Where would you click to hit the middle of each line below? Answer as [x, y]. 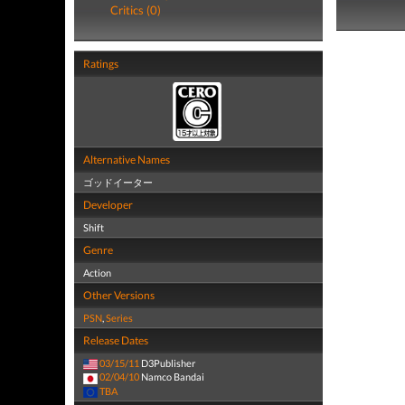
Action [97, 273]
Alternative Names [127, 160]
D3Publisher [167, 363]
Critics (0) [136, 10]
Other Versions [119, 295]
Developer [108, 205]
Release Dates [116, 340]
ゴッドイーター [118, 182]
